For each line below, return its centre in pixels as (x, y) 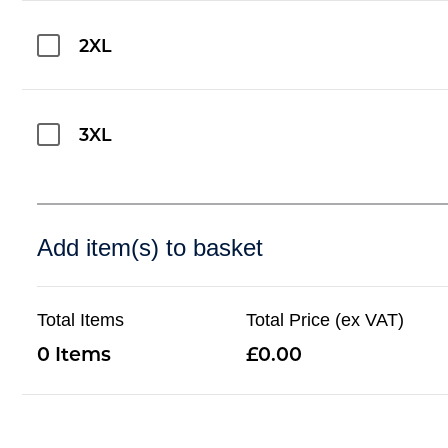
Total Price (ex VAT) (325, 319)
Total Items (81, 319)
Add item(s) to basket (150, 247)
